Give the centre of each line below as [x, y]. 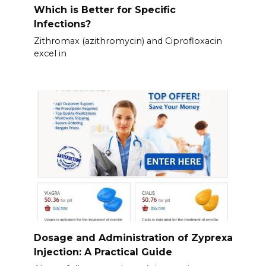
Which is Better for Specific [104, 9]
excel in [50, 53]
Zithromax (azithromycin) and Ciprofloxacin [128, 41]
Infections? [62, 24]
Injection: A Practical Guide [103, 252]
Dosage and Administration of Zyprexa [133, 237]
